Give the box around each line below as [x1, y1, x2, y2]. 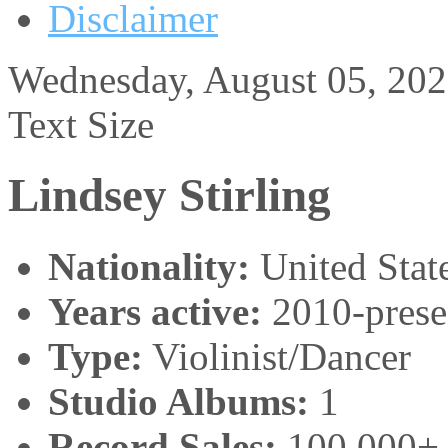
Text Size [8, 103, 154, 146]
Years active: [48, 289, 262, 333]
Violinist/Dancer [143, 334, 411, 378]
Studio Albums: [48, 379, 309, 423]
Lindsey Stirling [8, 169, 331, 222]
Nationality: [48, 244, 250, 288]
